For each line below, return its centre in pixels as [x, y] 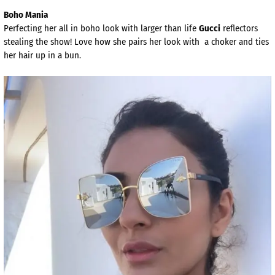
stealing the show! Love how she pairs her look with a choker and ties [136, 42]
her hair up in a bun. [42, 56]
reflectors [239, 29]
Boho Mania [26, 15]
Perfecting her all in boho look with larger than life [101, 29]
